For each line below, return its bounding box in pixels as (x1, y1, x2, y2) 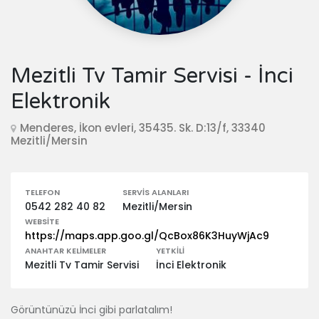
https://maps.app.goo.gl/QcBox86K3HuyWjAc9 (25, 229, 269, 243)
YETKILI (156, 245, 184, 256)
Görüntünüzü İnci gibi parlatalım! (11, 303, 172, 317)
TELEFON (25, 187, 60, 198)
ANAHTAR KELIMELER (25, 245, 106, 256)
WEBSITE (25, 216, 59, 227)
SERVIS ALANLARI (122, 187, 189, 198)
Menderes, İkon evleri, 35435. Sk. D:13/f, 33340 (20, 120, 266, 135)
